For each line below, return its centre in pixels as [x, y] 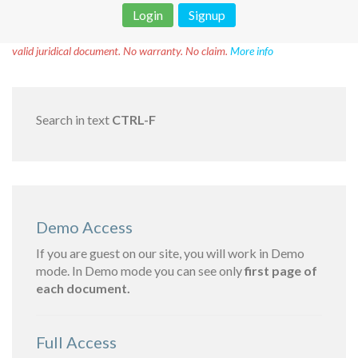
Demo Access [84, 227]
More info [252, 51]
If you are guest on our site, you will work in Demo [170, 253]
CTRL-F [134, 119]
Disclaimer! [61, 35]
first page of [281, 270]
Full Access [76, 342]
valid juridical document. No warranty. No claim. [121, 51]
